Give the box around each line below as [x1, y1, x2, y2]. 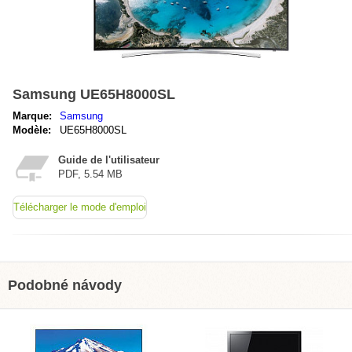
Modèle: [13, 124, 51, 136]
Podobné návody [8, 277, 122, 293]
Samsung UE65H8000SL [13, 86, 175, 102]
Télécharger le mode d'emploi [13, 201, 146, 213]
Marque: [13, 110, 52, 122]
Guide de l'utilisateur [58, 154, 159, 166]
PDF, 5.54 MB [58, 168, 123, 180]
